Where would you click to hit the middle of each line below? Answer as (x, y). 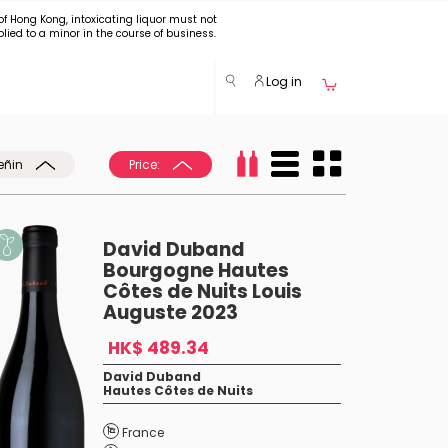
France (142, 432)
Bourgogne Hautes (195, 270)
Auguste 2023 (170, 312)
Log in (282, 81)
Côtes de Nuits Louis (202, 291)
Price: (146, 164)
